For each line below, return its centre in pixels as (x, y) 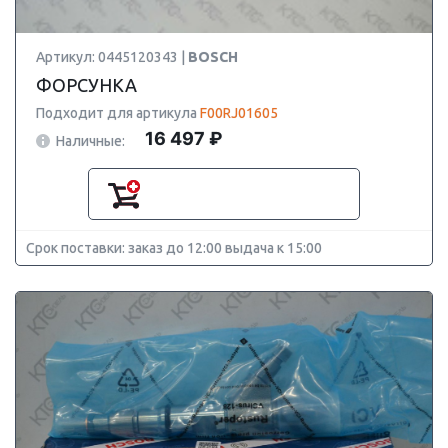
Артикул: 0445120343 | (112, 57)
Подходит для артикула (118, 113)
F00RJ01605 (239, 113)
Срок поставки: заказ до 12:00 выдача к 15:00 (174, 248)
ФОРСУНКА (86, 85)
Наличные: (90, 140)
